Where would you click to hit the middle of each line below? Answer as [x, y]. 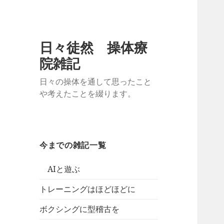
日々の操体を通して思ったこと [96, 82]
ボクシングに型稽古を [80, 209]
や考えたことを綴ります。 [88, 94]
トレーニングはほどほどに [88, 189]
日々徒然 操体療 [94, 47]
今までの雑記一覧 [73, 145]
